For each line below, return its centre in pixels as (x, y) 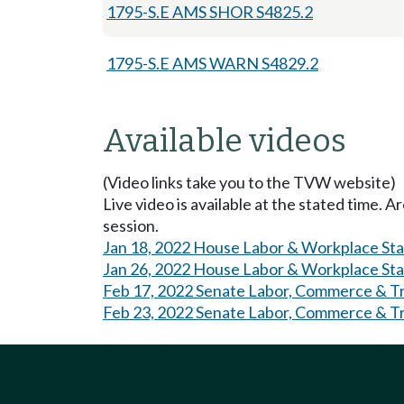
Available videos (225, 140)
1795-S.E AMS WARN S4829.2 (212, 63)
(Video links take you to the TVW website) (249, 182)
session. (131, 225)
